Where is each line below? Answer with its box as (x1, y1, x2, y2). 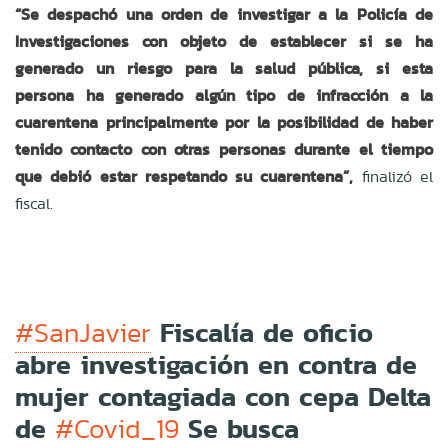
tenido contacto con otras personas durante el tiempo (15, 137, 433, 161)
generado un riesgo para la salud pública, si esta (15, 56, 433, 80)
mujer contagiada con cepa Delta (15, 375, 431, 417)
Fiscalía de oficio (151, 311, 373, 353)
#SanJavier (15, 313, 151, 352)
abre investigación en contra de (15, 343, 417, 385)
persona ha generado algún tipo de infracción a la (15, 83, 433, 107)
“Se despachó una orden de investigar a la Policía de (15, 2, 433, 26)
